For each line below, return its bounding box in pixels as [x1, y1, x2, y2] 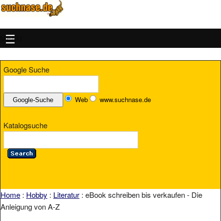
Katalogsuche [3, 119, 47, 130]
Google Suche [3, 64, 49, 75]
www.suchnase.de [99, 95, 151, 105]
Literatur [53, 189, 79, 200]
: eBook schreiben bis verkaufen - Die [79, 189, 202, 200]
